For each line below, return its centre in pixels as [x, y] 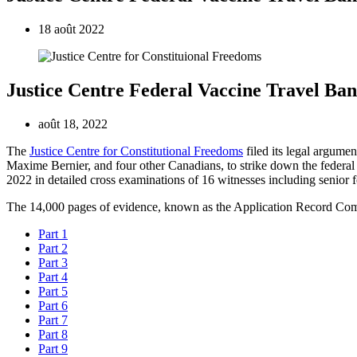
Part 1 [53, 233]
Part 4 [53, 277]
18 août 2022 [71, 29]
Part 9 [53, 348]
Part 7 [53, 320]
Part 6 [53, 305]
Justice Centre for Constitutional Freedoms [136, 151]
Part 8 [53, 334]
